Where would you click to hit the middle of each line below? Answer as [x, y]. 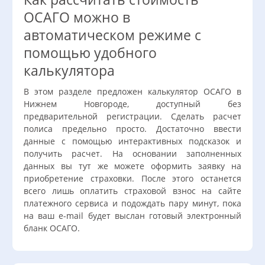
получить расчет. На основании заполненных [132, 154]
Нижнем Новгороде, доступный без [132, 104]
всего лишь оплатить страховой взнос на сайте [132, 191]
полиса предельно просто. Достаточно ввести [132, 129]
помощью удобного [90, 53]
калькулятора [69, 71]
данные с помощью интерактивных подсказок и [132, 141]
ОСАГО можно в [77, 18]
